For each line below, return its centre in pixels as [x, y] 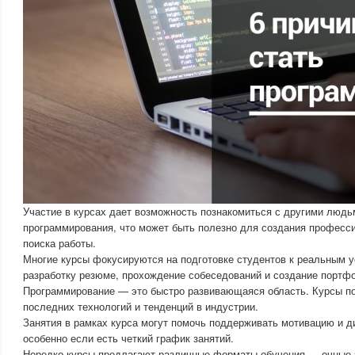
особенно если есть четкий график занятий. [128, 338]
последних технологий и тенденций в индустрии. [141, 306]
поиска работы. [59, 243]
